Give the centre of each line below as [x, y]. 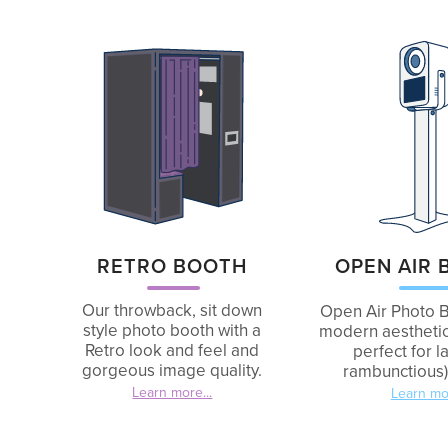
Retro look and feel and [172, 350]
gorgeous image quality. [172, 370]
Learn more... [172, 392]
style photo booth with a [172, 330]
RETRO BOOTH [172, 266]
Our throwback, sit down [172, 310]
